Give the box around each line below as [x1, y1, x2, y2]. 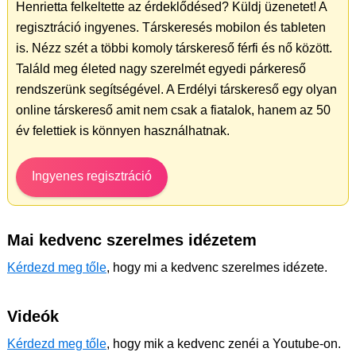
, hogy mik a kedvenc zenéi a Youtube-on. [106, 337, 341, 351]
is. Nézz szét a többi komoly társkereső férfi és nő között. [16, 41, 332, 56]
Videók [7, 308, 59, 326]
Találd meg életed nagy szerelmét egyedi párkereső [16, 62, 306, 76]
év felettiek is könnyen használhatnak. [16, 124, 230, 138]
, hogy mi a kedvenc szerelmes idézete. [106, 261, 327, 275]
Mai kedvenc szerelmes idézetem [7, 231, 257, 250]
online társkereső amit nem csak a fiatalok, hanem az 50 [16, 103, 331, 118]
